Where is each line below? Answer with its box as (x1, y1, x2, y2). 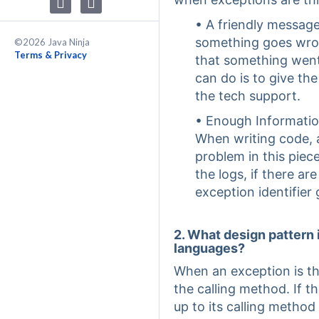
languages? (174, 241, 245, 256)
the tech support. (195, 88, 300, 103)
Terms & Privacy (14, 49, 87, 61)
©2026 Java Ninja (14, 36, 90, 48)
